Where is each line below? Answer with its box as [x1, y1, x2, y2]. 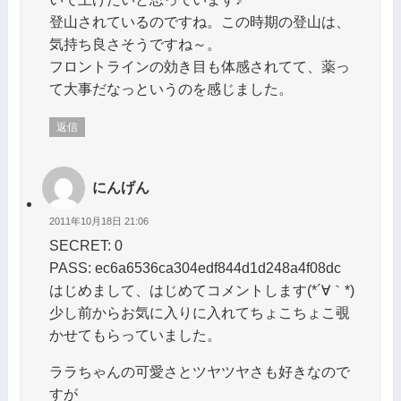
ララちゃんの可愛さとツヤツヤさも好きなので [48, 363, 350, 380]
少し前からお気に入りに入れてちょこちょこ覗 [48, 303, 350, 320]
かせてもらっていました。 [48, 326, 221, 343]
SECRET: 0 [48, 236, 123, 253]
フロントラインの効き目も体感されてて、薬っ [48, 58, 350, 75]
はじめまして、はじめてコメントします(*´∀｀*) [48, 281, 354, 298]
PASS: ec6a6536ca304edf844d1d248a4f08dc [48, 259, 341, 276]
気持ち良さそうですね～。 [48, 36, 221, 53]
